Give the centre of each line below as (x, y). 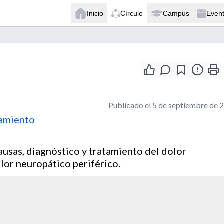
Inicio (95, 13)
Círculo (132, 13)
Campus (176, 13)
